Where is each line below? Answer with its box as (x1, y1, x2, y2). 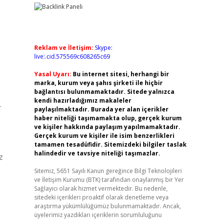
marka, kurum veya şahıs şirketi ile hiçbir (34, 79, 163, 87)
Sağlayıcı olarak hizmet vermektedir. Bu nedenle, (34, 184, 168, 193)
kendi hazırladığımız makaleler (34, 96, 131, 105)
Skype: (94, 44, 112, 52)
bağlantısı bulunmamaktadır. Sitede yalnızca (34, 88, 175, 96)
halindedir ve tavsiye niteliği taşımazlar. (34, 149, 160, 157)
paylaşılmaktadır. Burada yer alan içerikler (34, 105, 169, 113)
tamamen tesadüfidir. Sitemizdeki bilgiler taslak (34, 140, 187, 149)
